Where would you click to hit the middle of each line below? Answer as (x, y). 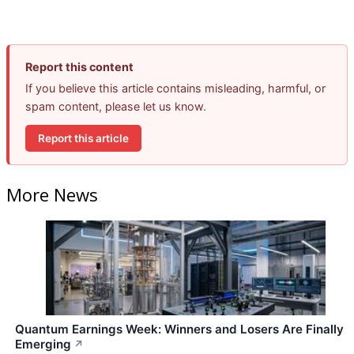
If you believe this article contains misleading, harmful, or (175, 88)
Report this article (83, 138)
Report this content (79, 67)
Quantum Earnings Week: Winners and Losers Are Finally (179, 329)
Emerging (43, 344)
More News (52, 194)
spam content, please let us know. (116, 107)
